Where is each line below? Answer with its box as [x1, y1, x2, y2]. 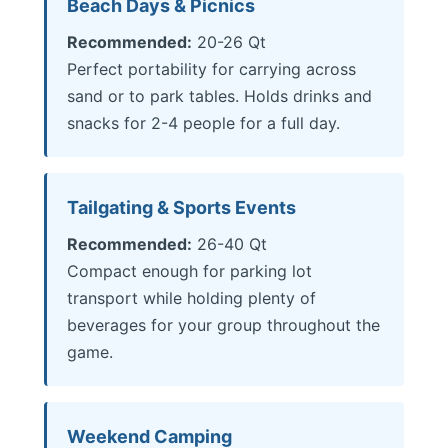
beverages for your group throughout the [67, 315, 380, 335]
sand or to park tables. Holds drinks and [67, 86, 372, 106]
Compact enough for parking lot [67, 261, 312, 281]
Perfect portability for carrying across [67, 59, 356, 79]
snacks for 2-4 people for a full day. [67, 113, 340, 133]
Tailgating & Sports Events [67, 197, 296, 218]
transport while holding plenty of [67, 288, 316, 308]
